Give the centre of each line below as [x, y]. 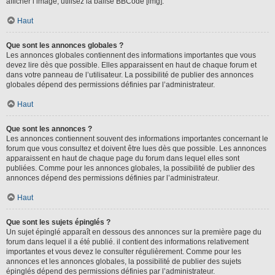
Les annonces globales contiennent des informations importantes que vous [131, 55]
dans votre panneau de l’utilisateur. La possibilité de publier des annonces [130, 75]
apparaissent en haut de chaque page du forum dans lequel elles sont [123, 158]
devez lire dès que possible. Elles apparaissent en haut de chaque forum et [131, 65]
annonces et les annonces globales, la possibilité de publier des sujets [124, 261]
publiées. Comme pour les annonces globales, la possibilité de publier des [130, 168]
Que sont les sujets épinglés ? [58, 222]
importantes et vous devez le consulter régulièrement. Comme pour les [124, 252]
